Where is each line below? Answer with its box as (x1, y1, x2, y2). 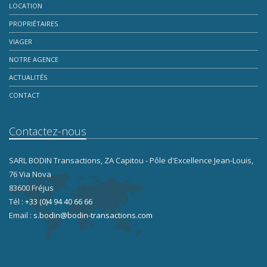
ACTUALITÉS (9, 73, 47, 82)
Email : (9, 210, 33, 221)
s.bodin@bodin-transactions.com (33, 210, 153, 221)
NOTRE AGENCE (9, 55, 58, 64)
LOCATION (9, 1, 42, 10)
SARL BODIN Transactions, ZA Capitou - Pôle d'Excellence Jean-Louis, (9, 155, 253, 166)
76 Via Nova (9, 169, 51, 179)
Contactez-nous (9, 124, 86, 138)
